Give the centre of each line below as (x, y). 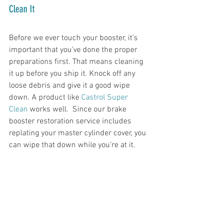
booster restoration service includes (71, 122)
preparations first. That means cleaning (77, 62)
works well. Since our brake (78, 110)
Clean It (22, 9)
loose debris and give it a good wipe (70, 86)
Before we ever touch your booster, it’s (74, 38)
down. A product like (45, 98)
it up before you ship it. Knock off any (73, 74)
